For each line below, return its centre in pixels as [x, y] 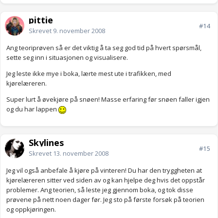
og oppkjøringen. [31, 209]
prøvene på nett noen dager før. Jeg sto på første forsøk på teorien [105, 200]
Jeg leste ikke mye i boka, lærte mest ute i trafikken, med [89, 74]
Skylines [46, 143]
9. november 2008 [79, 31]
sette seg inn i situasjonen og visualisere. [67, 58]
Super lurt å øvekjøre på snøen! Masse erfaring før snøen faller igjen [108, 100]
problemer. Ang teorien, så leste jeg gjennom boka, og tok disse [100, 190]
